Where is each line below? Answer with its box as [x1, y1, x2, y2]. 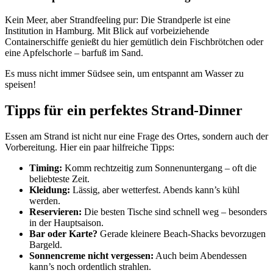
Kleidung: [29, 184, 70, 195]
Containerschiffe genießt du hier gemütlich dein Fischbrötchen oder [5, 36, 263, 47]
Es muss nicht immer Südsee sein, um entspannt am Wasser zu [5, 68, 244, 79]
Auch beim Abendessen [154, 250, 247, 261]
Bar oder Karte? [29, 228, 97, 239]
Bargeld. [29, 239, 62, 250]
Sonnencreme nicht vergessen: [29, 250, 154, 261]
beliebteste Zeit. [29, 173, 90, 184]
